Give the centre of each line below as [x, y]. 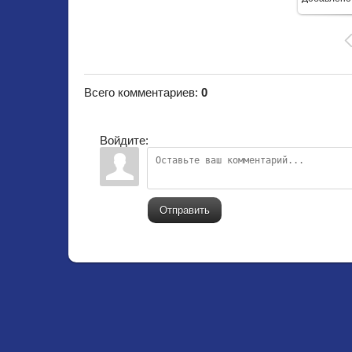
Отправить [185, 210]
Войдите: [124, 140]
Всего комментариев [139, 92]
